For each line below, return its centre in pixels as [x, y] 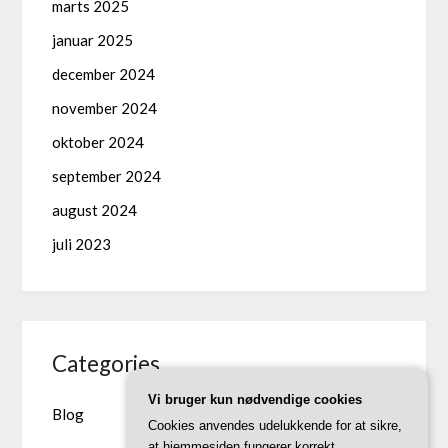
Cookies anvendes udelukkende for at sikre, [275, 425]
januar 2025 [93, 39]
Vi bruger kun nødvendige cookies [255, 399]
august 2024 [95, 209]
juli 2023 [82, 243]
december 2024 [104, 73]
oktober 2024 [98, 141]
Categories [106, 363]
